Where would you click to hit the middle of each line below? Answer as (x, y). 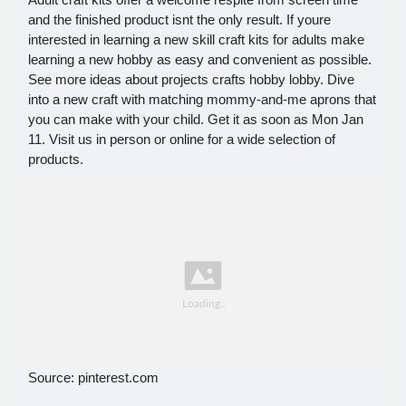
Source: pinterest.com (93, 377)
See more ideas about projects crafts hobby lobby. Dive (191, 79)
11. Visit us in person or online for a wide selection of (182, 139)
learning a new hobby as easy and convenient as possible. (200, 59)
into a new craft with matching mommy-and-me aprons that (202, 99)
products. (56, 159)
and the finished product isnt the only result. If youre (179, 19)
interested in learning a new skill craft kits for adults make (196, 39)
